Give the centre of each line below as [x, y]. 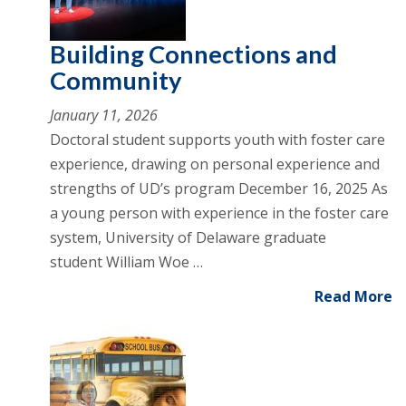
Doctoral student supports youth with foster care [217, 140]
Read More [353, 296]
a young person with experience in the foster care [219, 213]
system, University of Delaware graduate [188, 237]
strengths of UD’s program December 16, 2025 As [219, 188]
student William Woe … [126, 262]
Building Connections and [193, 54]
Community [116, 80]
